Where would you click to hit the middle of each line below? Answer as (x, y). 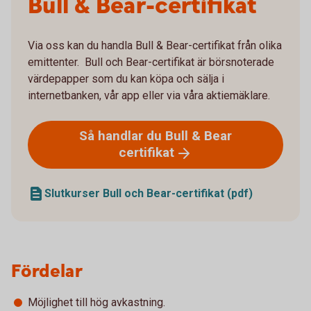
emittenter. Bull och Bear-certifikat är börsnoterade (151, 62)
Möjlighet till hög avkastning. (96, 302)
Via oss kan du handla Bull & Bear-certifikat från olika (155, 45)
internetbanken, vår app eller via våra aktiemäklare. (149, 95)
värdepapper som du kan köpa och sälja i (126, 79)
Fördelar (47, 271)
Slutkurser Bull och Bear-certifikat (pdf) (149, 193)
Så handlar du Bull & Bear (155, 136)
